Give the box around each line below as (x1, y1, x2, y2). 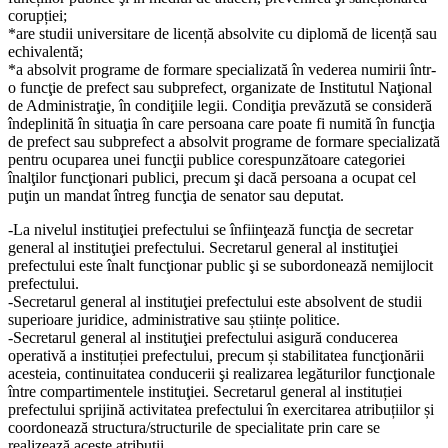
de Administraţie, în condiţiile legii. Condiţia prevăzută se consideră (8, 96, 432, 114)
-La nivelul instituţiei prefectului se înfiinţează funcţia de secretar (8, 220, 413, 238)
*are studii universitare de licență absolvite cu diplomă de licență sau (8, 24, 437, 42)
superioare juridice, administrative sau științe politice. (8, 310, 340, 328)
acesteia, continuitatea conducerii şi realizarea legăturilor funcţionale (8, 364, 435, 382)
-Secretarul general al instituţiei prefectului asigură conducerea (8, 328, 398, 346)
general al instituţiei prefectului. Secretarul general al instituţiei (8, 238, 398, 256)
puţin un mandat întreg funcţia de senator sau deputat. (8, 186, 344, 204)
